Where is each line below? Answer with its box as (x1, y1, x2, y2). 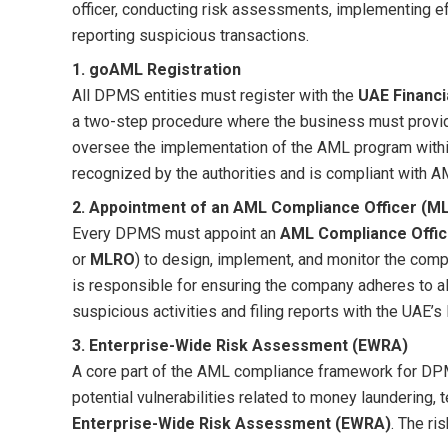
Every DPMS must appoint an (72, 223, 280, 243)
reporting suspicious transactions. (72, 25, 309, 45)
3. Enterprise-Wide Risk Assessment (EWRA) (72, 335, 408, 355)
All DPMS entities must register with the (72, 85, 358, 105)
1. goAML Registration (72, 59, 241, 79)
